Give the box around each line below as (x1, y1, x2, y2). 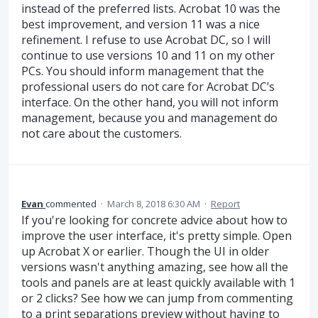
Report (211, 197, 240, 211)
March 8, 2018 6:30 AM (107, 197, 200, 211)
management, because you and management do (21, 109, 278, 126)
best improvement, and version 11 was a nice (21, 16, 260, 32)
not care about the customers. (21, 125, 182, 141)
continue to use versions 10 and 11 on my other (21, 47, 275, 63)
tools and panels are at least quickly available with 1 (21, 275, 295, 291)
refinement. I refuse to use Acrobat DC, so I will (21, 31, 270, 48)
